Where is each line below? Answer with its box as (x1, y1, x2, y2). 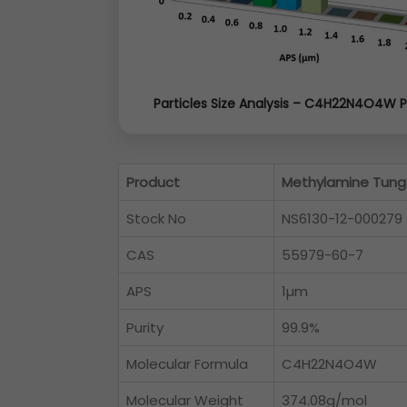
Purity (126, 318, 164, 338)
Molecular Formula (126, 354, 248, 374)
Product (126, 173, 180, 193)
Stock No (126, 209, 186, 229)
